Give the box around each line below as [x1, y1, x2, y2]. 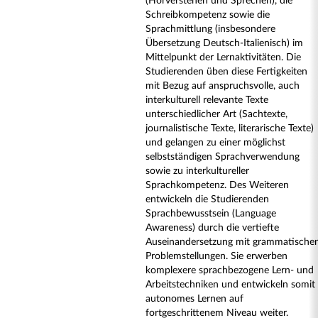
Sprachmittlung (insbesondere [146, 24, 275, 34]
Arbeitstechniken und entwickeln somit [146, 280, 315, 290]
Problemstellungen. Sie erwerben [146, 251, 287, 261]
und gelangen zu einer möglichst [146, 138, 285, 148]
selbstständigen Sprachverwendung [146, 152, 300, 162]
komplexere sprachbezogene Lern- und [146, 265, 314, 275]
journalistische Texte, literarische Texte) [146, 124, 314, 133]
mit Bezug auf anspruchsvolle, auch [146, 81, 300, 91]
